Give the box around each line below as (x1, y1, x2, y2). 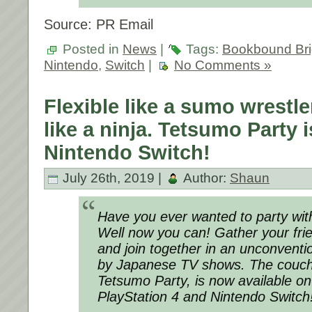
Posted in (59, 42, 123, 57)
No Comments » (174, 58, 272, 73)
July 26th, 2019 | (59, 171, 165, 186)
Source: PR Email (44, 17, 153, 33)
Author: (180, 171, 230, 186)
